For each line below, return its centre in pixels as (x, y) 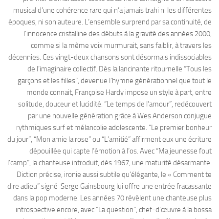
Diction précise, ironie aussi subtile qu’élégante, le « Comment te (114, 175)
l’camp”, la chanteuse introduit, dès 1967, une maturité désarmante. (109, 163)
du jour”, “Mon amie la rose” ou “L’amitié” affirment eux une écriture (109, 140)
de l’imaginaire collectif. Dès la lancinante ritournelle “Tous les (120, 69)
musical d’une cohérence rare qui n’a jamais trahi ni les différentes (112, 11)
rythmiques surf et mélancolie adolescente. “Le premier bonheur (114, 128)
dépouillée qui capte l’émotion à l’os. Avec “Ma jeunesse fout (120, 151)
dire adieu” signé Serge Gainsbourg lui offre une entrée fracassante (109, 186)
